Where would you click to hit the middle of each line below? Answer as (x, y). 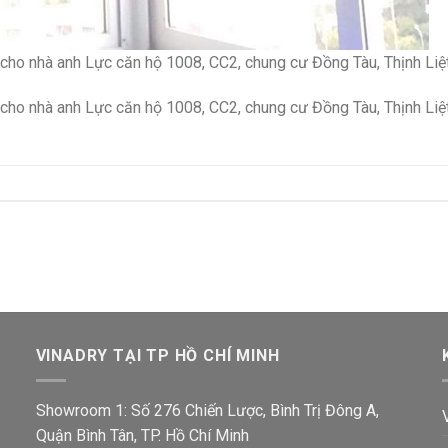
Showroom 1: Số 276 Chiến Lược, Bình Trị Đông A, (207, 410)
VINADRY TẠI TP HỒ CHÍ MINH (157, 356)
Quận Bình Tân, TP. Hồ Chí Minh (142, 435)
